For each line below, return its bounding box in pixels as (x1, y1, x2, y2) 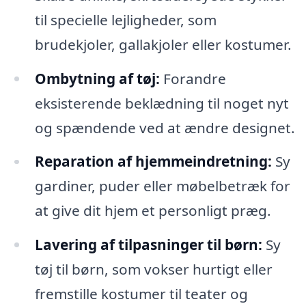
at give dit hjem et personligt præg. (34, 201, 271, 221)
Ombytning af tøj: (34, 68, 160, 88)
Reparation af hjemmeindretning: (34, 152, 272, 171)
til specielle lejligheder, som (34, 10, 217, 29)
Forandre (159, 68, 226, 88)
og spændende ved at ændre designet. (34, 117, 295, 137)
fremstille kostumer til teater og (34, 284, 248, 304)
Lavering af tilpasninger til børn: (34, 235, 262, 255)
